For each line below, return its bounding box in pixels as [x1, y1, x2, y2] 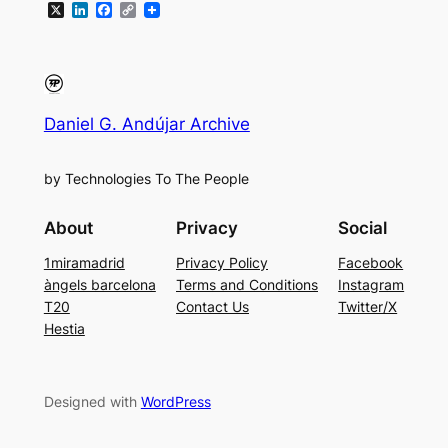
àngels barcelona [43, 276, 156, 294]
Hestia [43, 320, 85, 338]
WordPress [140, 392, 211, 410]
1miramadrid [43, 254, 125, 272]
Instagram [338, 276, 405, 294]
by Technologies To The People [43, 170, 249, 188]
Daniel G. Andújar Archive [43, 113, 250, 134]
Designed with [43, 392, 141, 410]
